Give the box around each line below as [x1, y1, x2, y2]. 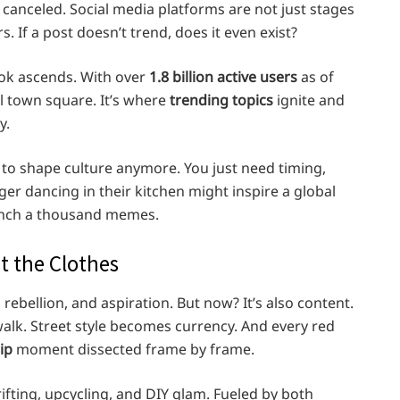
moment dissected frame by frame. [12, 338, 254, 359]
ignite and [273, 90, 345, 111]
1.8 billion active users [149, 67, 297, 87]
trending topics [170, 90, 273, 111]
